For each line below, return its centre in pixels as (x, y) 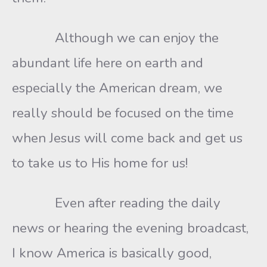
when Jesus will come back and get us (127, 138)
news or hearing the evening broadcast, (130, 228)
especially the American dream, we (117, 88)
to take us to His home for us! (100, 163)
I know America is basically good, (112, 253)
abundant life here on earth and (108, 63)
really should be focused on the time (123, 113)
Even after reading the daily (116, 203)
